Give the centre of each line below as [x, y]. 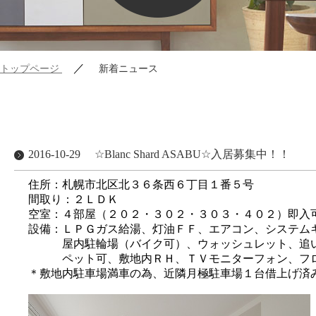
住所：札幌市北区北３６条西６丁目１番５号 [141, 184]
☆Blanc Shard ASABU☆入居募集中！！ [192, 154]
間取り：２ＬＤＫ [73, 199]
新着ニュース [128, 69]
